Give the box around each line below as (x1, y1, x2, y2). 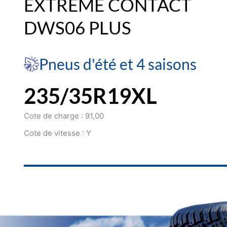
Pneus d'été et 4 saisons (39, 55, 197, 73)
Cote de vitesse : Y (23, 128, 91, 138)
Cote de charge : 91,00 (23, 111, 104, 121)
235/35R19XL (23, 83, 157, 109)
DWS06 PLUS (23, 16, 131, 38)
